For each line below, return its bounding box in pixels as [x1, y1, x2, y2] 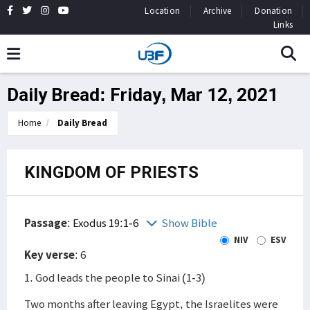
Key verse [24, 247, 75, 262]
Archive [203, 5, 232, 17]
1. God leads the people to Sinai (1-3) [24, 270, 206, 285]
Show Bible [161, 215, 217, 230]
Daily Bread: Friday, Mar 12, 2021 [7, 84, 278, 105]
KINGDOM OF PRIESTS [24, 163, 199, 182]
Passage [24, 215, 67, 230]
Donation [255, 5, 292, 17]
